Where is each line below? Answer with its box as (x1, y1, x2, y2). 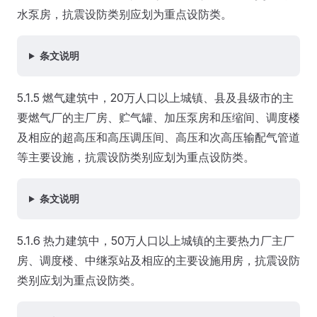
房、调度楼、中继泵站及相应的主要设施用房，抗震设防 (17, 253, 300, 267)
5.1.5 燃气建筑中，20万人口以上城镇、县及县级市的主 (17, 91, 294, 105)
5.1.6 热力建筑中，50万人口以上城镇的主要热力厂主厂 (17, 234, 294, 248)
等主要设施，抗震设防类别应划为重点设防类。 (17, 150, 255, 164)
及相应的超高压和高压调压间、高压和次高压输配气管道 (17, 130, 300, 144)
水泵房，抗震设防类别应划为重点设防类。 (17, 7, 232, 21)
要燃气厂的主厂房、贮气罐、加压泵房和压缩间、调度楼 (17, 110, 300, 125)
